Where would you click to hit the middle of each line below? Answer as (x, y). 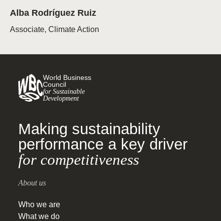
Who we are (39, 205)
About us (32, 183)
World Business (67, 78)
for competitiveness (79, 160)
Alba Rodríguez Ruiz (54, 13)
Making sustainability (89, 129)
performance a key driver (103, 145)
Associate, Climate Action (55, 29)
